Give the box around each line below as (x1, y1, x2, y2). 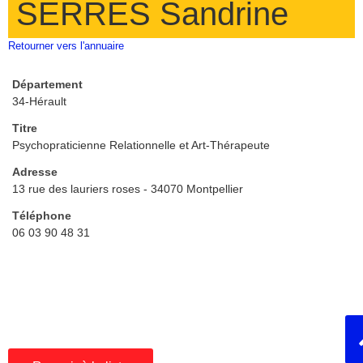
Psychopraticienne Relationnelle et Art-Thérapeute (12, 138, 270, 152)
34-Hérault (12, 94, 66, 108)
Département (12, 77, 83, 91)
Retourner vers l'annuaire (8, 39, 124, 52)
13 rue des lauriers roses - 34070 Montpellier (12, 181, 243, 195)
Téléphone (12, 208, 71, 222)
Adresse (12, 164, 58, 178)
